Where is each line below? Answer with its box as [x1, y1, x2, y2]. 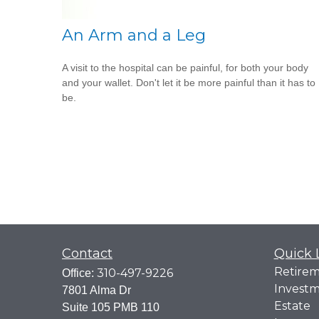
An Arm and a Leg [62, 26, 206, 46]
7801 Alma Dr [62, 284, 131, 296]
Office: [62, 267, 97, 279]
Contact [62, 246, 113, 261]
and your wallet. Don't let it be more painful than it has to [62, 77, 315, 89]
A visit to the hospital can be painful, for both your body [62, 62, 308, 74]
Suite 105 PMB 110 [62, 301, 159, 313]
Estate [273, 299, 310, 313]
